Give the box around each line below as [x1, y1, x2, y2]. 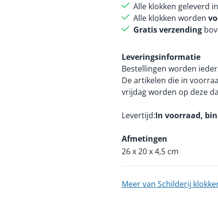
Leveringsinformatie [121, 52, 200, 62]
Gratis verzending [133, 24, 202, 35]
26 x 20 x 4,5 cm [121, 146, 179, 157]
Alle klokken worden [133, 13, 208, 23]
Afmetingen [121, 133, 167, 144]
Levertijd [121, 110, 153, 121]
